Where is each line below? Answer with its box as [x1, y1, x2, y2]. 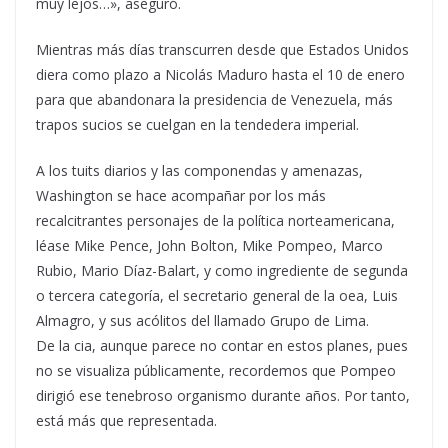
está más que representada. [36, 411, 217, 430]
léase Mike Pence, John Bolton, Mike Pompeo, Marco [36, 236, 383, 255]
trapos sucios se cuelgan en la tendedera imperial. [36, 115, 359, 134]
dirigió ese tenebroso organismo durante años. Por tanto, [36, 386, 410, 405]
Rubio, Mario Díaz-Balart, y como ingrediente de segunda [36, 261, 408, 280]
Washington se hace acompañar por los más [36, 186, 326, 205]
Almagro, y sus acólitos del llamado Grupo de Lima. [36, 311, 369, 330]
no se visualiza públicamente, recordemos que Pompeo [36, 361, 396, 380]
